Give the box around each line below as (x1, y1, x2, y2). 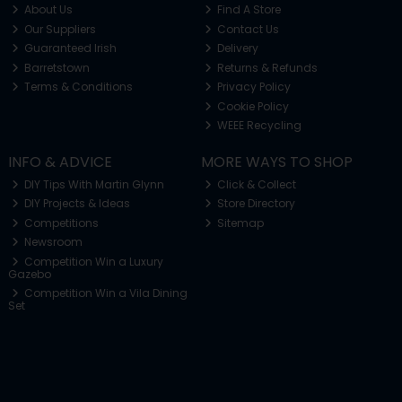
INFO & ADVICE (7, 152, 112, 173)
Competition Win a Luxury (22, 253, 164, 269)
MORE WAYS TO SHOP (200, 152, 353, 173)
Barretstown (22, 59, 91, 75)
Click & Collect (214, 176, 297, 192)
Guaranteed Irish (22, 40, 118, 57)
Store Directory (214, 196, 296, 212)
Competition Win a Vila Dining (22, 285, 188, 301)
